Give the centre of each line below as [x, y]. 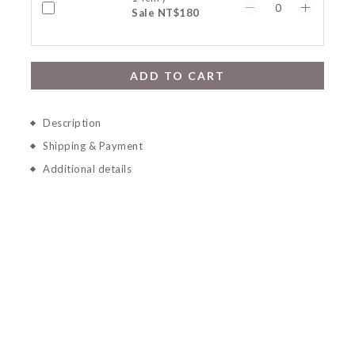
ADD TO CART [177, 76]
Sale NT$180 [166, 13]
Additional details [87, 169]
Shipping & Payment [93, 146]
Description [72, 123]
